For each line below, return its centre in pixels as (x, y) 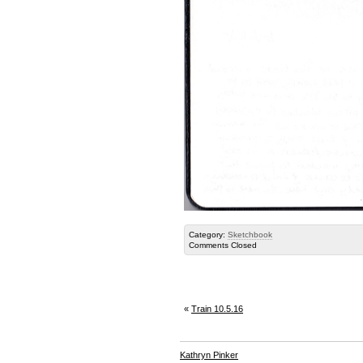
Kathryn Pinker (209, 355)
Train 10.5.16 (217, 309)
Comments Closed (223, 246)
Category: (208, 235)
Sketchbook (250, 235)
